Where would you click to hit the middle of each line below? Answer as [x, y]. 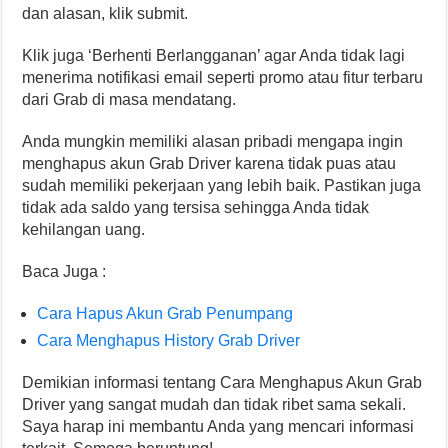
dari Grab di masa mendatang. [129, 99]
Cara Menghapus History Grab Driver [169, 340]
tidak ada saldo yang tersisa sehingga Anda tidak [196, 207]
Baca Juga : [64, 271]
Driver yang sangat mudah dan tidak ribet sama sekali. [214, 404]
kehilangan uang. [84, 229]
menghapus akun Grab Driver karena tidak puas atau [209, 163]
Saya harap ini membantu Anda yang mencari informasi [218, 426]
